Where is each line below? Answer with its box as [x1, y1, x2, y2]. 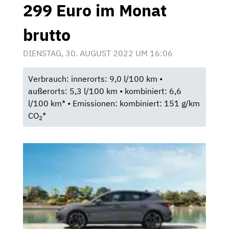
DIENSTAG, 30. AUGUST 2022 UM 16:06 [23, 48, 173, 59]
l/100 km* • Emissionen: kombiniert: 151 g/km [28, 98, 200, 109]
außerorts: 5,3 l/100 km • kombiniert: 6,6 [28, 86, 181, 97]
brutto [23, 24, 71, 46]
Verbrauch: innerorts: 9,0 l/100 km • [28, 74, 163, 84]
